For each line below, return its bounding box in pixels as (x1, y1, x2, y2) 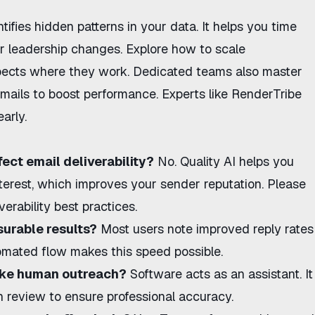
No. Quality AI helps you (154, 153, 294, 169)
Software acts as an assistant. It (127, 266, 313, 282)
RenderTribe (231, 86, 302, 102)
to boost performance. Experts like (30, 86, 231, 102)
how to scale (172, 41, 245, 57)
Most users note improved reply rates (97, 221, 314, 237)
